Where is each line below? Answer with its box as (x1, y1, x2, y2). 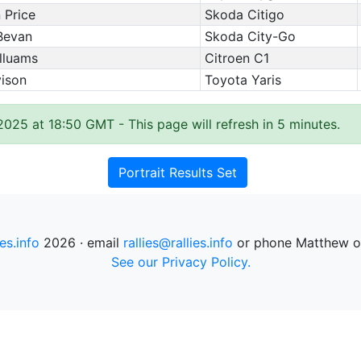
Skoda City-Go (204, 28, 296, 44)
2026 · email (39, 234, 123, 251)
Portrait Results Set (118, 164, 237, 180)
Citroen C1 (204, 50, 269, 66)
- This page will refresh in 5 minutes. (118, 116, 340, 132)
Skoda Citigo (204, 6, 284, 23)
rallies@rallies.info (122, 234, 233, 251)
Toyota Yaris (204, 72, 281, 88)
